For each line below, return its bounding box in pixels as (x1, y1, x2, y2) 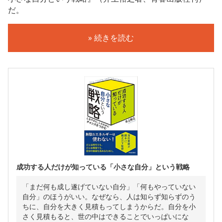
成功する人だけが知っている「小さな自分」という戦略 (16, 162, 190, 171)
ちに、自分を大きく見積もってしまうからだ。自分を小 (22, 201, 196, 211)
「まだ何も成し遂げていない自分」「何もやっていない (22, 181, 196, 191)
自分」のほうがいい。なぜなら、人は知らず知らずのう (22, 191, 196, 201)
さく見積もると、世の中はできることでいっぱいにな (22, 211, 189, 221)
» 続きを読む (88, 32, 134, 43)
